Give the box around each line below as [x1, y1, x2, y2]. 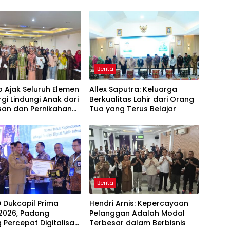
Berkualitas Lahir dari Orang [89, 93, 194, 104]
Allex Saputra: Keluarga [89, 84, 177, 94]
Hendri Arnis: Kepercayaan [89, 198, 188, 208]
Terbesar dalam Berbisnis [89, 217, 186, 228]
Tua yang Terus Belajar [89, 103, 176, 114]
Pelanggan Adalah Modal [89, 207, 185, 218]
